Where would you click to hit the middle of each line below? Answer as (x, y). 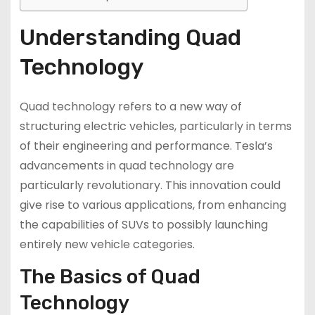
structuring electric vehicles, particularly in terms (155, 127)
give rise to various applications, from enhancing (153, 205)
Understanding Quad (130, 38)
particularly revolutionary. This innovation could (150, 186)
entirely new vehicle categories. (107, 245)
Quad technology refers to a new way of (130, 107)
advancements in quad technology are (127, 166)
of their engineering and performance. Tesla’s (146, 146)
